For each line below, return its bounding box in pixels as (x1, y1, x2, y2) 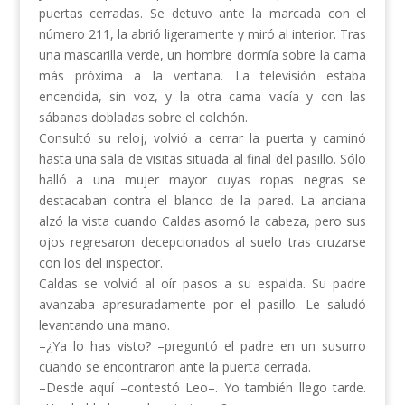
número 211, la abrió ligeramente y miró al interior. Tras (38, 25, 367, 43)
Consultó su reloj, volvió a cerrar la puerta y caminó (38, 129, 367, 147)
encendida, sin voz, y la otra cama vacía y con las (38, 88, 367, 106)
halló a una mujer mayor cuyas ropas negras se (38, 171, 367, 189)
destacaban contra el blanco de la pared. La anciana (38, 192, 367, 210)
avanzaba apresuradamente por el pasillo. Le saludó (38, 296, 367, 314)
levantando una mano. (38, 316, 170, 334)
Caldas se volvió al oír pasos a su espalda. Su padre (38, 275, 367, 293)
